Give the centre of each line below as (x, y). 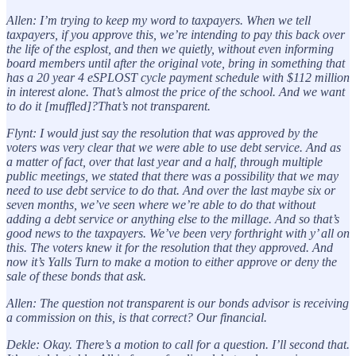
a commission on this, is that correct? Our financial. (137, 317)
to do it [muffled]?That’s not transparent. (108, 106)
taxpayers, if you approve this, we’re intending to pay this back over (176, 34)
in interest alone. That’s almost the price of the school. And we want (176, 91)
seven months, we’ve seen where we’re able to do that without (161, 204)
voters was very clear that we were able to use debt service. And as (174, 147)
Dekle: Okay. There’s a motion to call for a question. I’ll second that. (178, 344)
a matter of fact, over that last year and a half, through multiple (164, 161)
